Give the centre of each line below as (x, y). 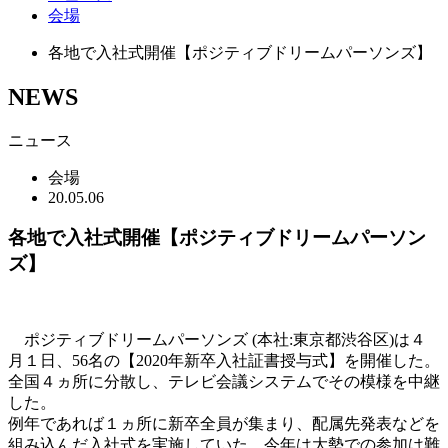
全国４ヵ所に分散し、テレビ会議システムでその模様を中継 (224, 382)
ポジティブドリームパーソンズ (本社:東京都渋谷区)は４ (217, 340)
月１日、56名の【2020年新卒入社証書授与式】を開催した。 (224, 361)
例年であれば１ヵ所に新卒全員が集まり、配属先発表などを (224, 424)
